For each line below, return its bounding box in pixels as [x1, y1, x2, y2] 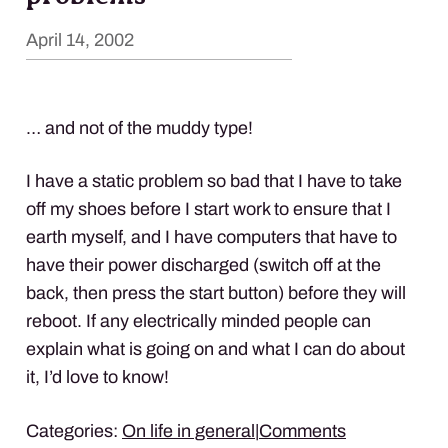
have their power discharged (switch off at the [26, 254, 381, 275]
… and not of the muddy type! [26, 117, 253, 138]
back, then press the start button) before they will [26, 282, 406, 303]
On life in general [122, 420, 255, 441]
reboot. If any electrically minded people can [26, 310, 371, 331]
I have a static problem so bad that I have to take [26, 170, 402, 191]
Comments [259, 420, 346, 441]
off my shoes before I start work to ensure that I [26, 198, 391, 219]
